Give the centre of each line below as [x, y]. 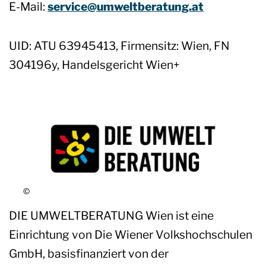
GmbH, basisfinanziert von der [89, 254]
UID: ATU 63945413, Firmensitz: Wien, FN [119, 45]
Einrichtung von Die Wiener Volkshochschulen [131, 235]
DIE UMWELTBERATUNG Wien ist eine [111, 216]
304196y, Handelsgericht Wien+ [94, 64]
